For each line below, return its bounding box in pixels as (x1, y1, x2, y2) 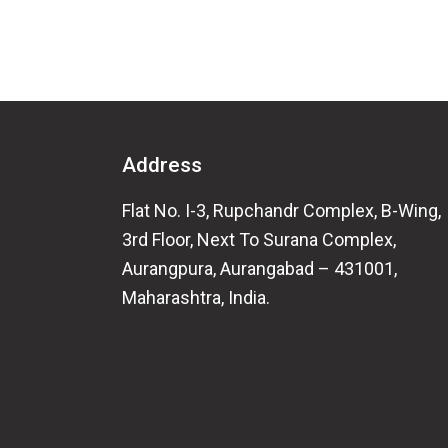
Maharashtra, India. (121, 286, 270, 308)
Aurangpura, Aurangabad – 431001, (121, 257, 397, 279)
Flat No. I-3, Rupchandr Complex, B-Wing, (121, 199, 441, 221)
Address (121, 152, 202, 177)
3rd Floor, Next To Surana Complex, (121, 228, 396, 250)
